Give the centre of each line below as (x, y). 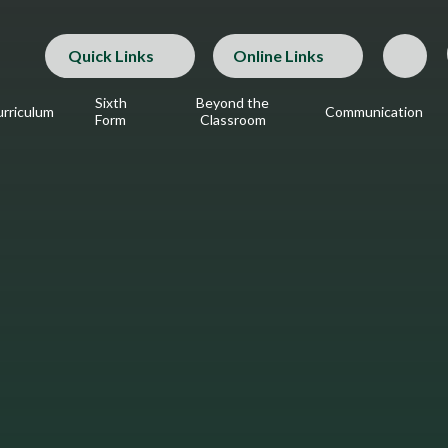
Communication (374, 111)
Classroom (232, 119)
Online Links (279, 55)
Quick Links (110, 55)
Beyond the (233, 102)
